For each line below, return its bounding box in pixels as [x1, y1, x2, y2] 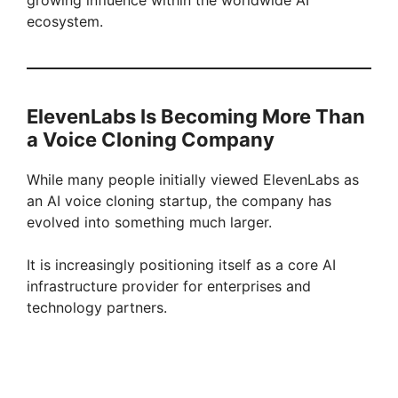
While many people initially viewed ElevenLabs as [27, 170, 359, 188]
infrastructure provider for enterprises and [27, 276, 311, 295]
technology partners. [27, 298, 167, 316]
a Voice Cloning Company [27, 127, 275, 151]
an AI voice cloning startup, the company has [27, 191, 331, 210]
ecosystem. [27, 12, 103, 30]
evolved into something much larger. [27, 212, 272, 231]
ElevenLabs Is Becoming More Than [27, 104, 365, 128]
